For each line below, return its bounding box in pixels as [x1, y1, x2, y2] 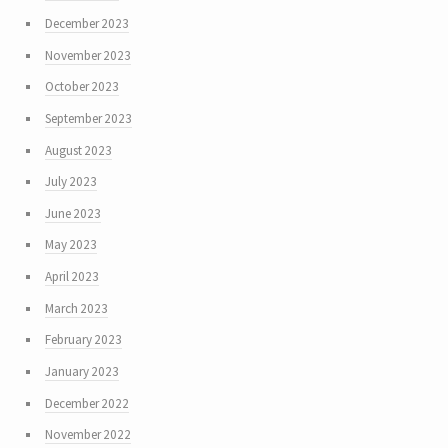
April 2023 [44, 268, 99, 286]
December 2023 [44, 14, 129, 32]
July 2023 [44, 173, 97, 191]
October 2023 [44, 78, 119, 96]
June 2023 [44, 204, 101, 222]
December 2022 [44, 394, 129, 412]
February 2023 [44, 331, 122, 349]
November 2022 [44, 426, 131, 444]
